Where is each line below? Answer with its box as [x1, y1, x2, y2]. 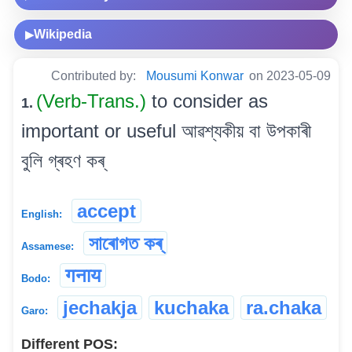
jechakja [63, 297, 137, 319]
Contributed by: [51, 69, 139, 83]
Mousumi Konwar [146, 69, 244, 83]
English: [21, 208, 62, 221]
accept [77, 200, 136, 222]
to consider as [152, 90, 268, 112]
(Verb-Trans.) [36, 90, 152, 112]
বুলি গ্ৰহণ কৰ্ [21, 150, 104, 172]
